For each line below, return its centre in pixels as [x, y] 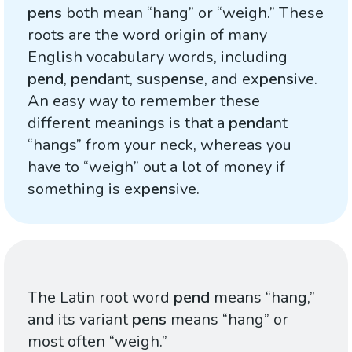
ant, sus [134, 79]
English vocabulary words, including [158, 57]
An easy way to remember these [144, 101]
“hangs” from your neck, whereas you [159, 145]
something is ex [84, 189]
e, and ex [227, 79]
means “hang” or [227, 319]
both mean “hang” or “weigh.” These [193, 13]
